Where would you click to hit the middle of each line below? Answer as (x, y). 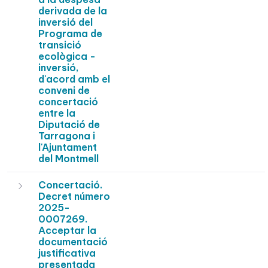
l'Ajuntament (68, 147)
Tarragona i (67, 136)
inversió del (66, 22)
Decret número (74, 197)
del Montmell (68, 159)
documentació (73, 242)
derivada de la (73, 11)
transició (60, 45)
